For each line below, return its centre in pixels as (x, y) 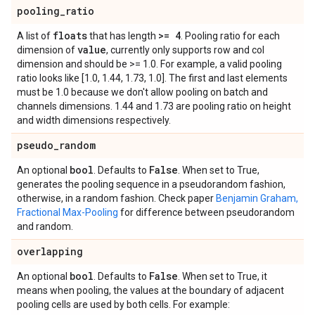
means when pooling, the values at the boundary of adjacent (150, 290)
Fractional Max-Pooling (67, 212)
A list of (35, 36)
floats (70, 36)
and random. (45, 226)
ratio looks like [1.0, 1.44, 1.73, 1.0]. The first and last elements (152, 78)
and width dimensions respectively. (94, 120)
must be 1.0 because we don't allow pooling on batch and (142, 92)
